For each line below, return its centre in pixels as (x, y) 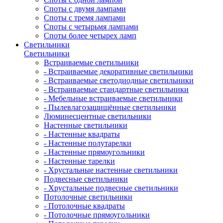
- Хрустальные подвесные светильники (111, 188)
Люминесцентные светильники (98, 116)
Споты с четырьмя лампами (91, 27)
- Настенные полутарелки (88, 143)
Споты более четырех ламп (90, 36)
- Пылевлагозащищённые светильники (110, 107)
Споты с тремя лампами (85, 18)
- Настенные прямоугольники (94, 152)
